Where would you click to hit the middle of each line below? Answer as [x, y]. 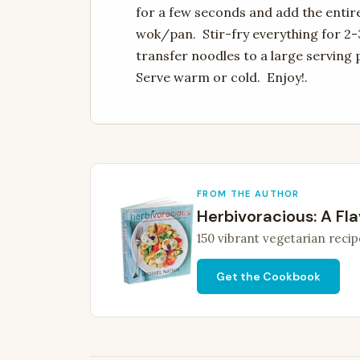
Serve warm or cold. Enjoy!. [222, 78]
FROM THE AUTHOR [248, 194]
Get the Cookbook [268, 277]
